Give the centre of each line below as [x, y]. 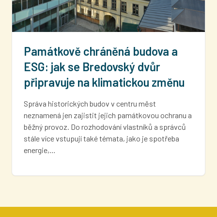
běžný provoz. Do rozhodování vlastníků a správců [105, 126]
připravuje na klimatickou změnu [104, 82]
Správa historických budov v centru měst [90, 103]
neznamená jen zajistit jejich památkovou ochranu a [108, 115]
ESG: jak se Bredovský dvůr [92, 66]
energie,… [40, 150]
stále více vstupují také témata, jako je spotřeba [101, 138]
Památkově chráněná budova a [101, 51]
